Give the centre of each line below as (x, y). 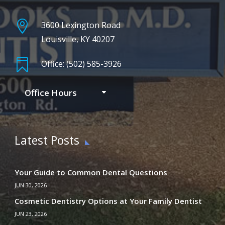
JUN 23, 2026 (30, 213)
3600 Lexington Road (82, 25)
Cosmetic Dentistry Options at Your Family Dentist (108, 201)
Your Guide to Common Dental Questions (91, 172)
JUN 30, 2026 (30, 185)
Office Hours (50, 92)
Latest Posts (47, 140)
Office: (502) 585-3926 (81, 64)
